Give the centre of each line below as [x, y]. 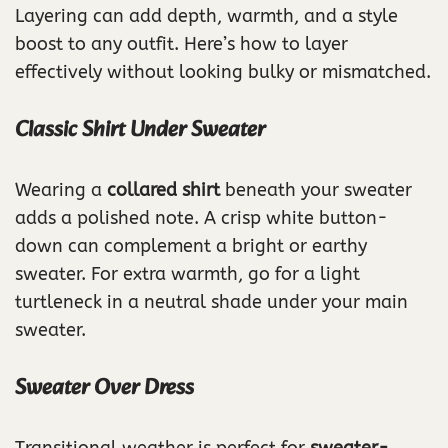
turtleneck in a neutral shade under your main [211, 302]
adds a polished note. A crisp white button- [201, 218]
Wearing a [61, 190]
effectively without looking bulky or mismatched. [223, 72]
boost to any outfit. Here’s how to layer [181, 44]
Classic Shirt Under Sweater [140, 131]
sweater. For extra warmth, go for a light [187, 274]
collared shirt [163, 190]
